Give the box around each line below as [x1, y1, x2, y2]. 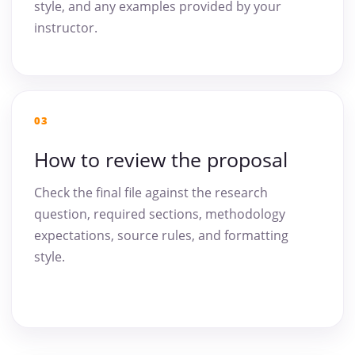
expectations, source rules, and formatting [34, 227, 288, 245]
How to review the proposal [34, 146, 288, 174]
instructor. [34, 19, 97, 37]
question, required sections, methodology [34, 205, 285, 223]
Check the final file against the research [34, 184, 268, 202]
